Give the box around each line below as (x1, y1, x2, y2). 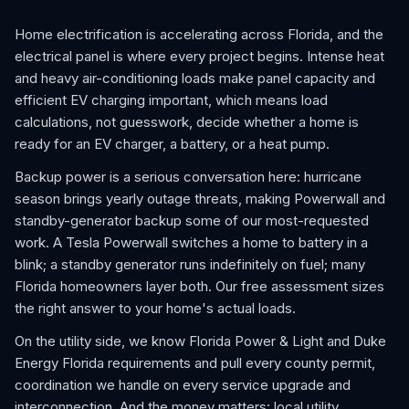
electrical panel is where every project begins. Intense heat (15, 47, 384, 65)
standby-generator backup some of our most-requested (15, 212, 369, 229)
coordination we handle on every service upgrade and (15, 376, 351, 393)
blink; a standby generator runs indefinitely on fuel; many (15, 256, 365, 273)
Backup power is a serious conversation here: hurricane (15, 168, 362, 185)
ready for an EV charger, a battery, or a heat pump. (15, 135, 330, 152)
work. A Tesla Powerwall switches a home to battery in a (15, 234, 368, 251)
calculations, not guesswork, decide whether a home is (15, 113, 359, 131)
